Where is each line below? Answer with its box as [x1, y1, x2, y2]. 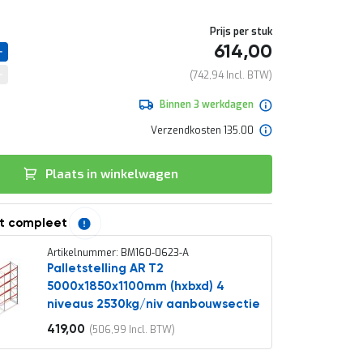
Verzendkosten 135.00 [150, 123, 254, 137]
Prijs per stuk [210, 25, 272, 38]
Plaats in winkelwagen [45, 166, 179, 182]
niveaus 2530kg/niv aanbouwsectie [46, 298, 260, 310]
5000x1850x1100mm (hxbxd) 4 [46, 280, 224, 293]
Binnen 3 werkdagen [159, 97, 254, 111]
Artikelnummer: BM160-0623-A [46, 246, 189, 259]
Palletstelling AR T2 [46, 263, 164, 275]
